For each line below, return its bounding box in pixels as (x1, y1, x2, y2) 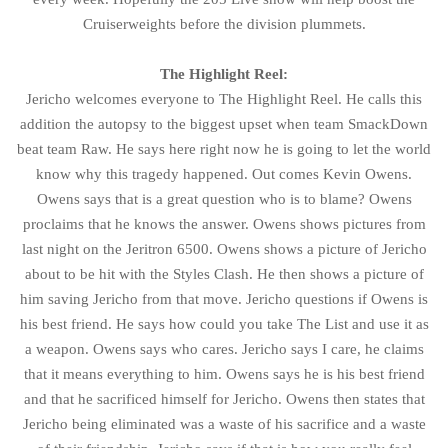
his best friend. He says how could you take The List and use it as (19, 315, 429, 332)
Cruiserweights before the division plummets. (82, 15, 366, 32)
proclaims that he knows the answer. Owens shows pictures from (22, 215, 426, 232)
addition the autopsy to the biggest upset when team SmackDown (20, 115, 428, 132)
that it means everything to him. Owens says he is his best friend (23, 365, 425, 382)
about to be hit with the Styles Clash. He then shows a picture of (24, 265, 424, 282)
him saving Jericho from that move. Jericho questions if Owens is (20, 290, 428, 307)
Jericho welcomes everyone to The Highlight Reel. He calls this (26, 90, 422, 107)
